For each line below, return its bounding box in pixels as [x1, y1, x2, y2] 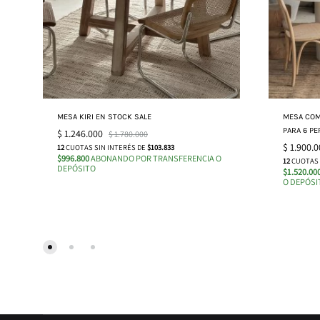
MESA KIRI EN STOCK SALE [57, 111, 151, 121]
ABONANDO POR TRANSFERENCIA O [89, 151, 221, 164]
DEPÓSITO [57, 161, 96, 174]
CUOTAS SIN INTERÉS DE [64, 141, 147, 152]
